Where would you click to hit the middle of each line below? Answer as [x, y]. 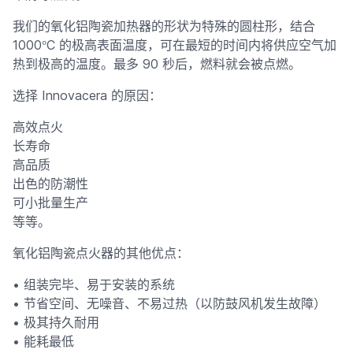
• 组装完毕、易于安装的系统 [94, 284]
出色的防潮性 [50, 184]
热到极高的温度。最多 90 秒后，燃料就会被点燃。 [157, 64]
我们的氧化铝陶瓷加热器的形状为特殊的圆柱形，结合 [164, 26]
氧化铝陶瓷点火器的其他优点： [101, 253]
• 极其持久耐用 [56, 322]
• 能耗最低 [43, 341]
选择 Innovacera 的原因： [87, 95]
